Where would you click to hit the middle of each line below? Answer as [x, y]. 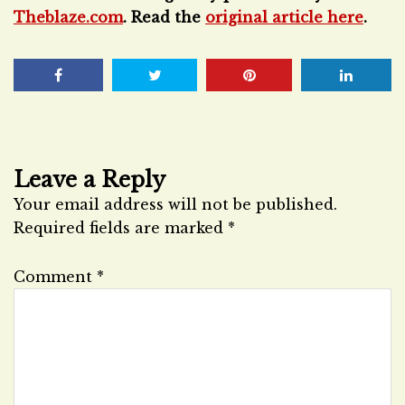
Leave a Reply [89, 180]
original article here [284, 17]
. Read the [164, 17]
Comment [55, 277]
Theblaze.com [68, 17]
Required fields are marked [121, 228]
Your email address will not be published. [175, 204]
